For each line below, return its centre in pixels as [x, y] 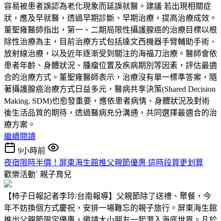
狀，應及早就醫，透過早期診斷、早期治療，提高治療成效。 [110, 18]
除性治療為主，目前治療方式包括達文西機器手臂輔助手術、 [110, 41]
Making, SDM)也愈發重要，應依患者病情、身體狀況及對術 [107, 101]
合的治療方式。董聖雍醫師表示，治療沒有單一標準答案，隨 [110, 77]
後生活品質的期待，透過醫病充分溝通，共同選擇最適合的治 [110, 112]
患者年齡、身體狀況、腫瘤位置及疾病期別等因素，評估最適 [110, 65]
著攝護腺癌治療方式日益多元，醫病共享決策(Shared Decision [110, 89]
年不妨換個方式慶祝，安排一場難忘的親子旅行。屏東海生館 [110, 208]
